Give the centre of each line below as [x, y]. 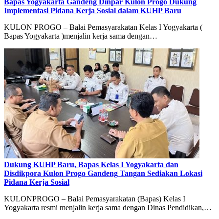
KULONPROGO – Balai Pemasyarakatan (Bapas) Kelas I [95, 199]
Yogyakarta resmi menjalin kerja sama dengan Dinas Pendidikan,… [108, 208]
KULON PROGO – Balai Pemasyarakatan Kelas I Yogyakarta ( [103, 27]
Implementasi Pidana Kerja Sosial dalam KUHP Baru [93, 11]
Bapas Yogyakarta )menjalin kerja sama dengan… [81, 36]
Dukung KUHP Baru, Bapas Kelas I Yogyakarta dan [91, 165]
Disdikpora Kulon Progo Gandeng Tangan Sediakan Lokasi [103, 174]
